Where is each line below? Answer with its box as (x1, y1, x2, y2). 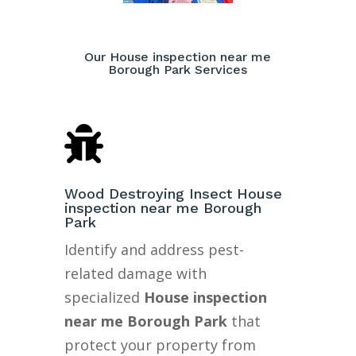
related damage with (64, 263, 207, 283)
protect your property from (64, 335, 256, 354)
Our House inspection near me (84, 48, 272, 64)
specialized (64, 287, 144, 307)
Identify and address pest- (64, 239, 244, 259)
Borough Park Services (108, 61, 248, 77)
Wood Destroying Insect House (64, 184, 282, 202)
